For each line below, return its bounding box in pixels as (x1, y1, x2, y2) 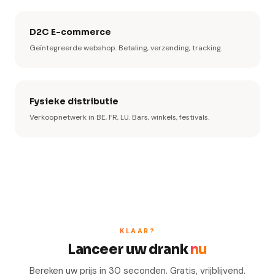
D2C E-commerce (29, 26, 111, 37)
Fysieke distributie (29, 96, 118, 107)
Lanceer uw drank (68, 241, 190, 258)
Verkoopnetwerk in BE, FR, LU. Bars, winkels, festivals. (29, 112, 209, 122)
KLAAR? (120, 227, 155, 235)
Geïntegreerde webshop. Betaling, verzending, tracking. (29, 43, 222, 53)
